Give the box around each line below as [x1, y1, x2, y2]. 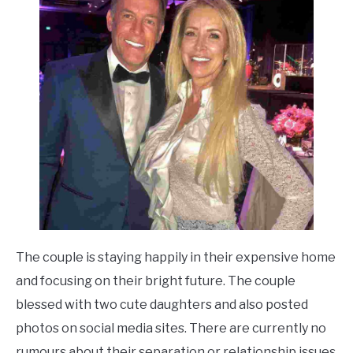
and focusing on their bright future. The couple [16, 273, 295, 289]
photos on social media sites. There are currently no [16, 321, 326, 336]
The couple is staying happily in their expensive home [16, 250, 336, 266]
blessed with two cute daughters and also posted [16, 297, 308, 313]
